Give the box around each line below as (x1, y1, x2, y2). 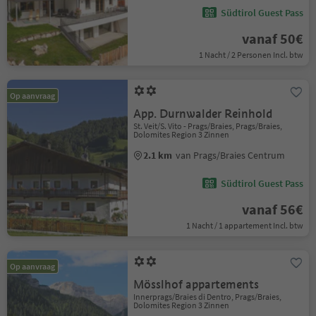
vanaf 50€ (241, 30, 303, 47)
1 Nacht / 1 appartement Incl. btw (186, 220, 303, 231)
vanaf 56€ (241, 200, 303, 218)
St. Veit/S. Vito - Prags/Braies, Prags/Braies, (133, 121, 283, 131)
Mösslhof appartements (133, 277, 260, 292)
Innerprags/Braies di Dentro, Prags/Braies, (133, 291, 282, 302)
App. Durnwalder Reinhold (133, 107, 273, 121)
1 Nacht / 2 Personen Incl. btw (198, 49, 303, 60)
